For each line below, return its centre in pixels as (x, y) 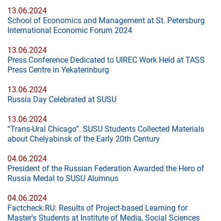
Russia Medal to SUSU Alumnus (63, 178)
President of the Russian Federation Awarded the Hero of (106, 168)
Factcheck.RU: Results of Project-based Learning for (97, 208)
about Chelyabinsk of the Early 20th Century (84, 139)
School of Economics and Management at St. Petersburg (106, 20)
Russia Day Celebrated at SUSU (62, 99)
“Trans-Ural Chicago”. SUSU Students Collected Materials (106, 129)
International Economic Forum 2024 (70, 30)
